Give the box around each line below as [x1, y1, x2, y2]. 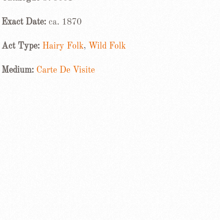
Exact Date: [1, 18, 49, 27]
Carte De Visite [36, 66, 95, 75]
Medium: [1, 66, 34, 75]
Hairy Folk [42, 42, 83, 51]
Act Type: [1, 42, 42, 51]
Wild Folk [88, 42, 126, 51]
